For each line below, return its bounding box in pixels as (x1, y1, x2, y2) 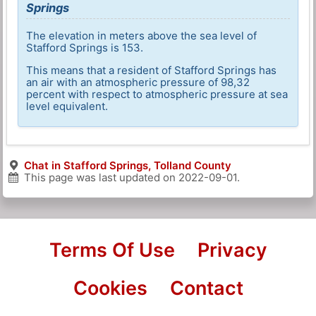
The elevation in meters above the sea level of (26, 29, 257, 43)
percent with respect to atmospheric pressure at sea (26, 87, 288, 102)
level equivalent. (26, 99, 109, 114)
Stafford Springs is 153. (26, 41, 144, 55)
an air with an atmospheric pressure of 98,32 (26, 75, 250, 90)
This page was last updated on (20, 171, 178, 185)
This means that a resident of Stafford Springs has (26, 63, 277, 78)
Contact (169, 276, 243, 300)
